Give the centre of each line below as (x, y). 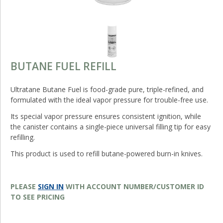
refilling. (23, 137)
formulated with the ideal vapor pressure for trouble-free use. (109, 100)
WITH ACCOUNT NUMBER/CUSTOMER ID (134, 187)
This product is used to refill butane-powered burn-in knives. (107, 154)
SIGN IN (51, 187)
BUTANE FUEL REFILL (63, 66)
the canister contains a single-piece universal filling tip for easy (111, 127)
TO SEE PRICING (38, 197)
